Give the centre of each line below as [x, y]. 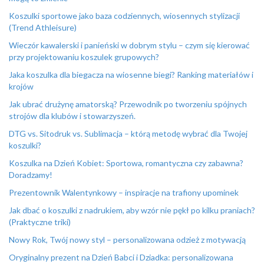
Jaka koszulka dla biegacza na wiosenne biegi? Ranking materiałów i [131, 75]
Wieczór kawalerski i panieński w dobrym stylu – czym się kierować [129, 45]
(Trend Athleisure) [43, 27]
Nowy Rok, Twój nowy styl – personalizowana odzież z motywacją [127, 240]
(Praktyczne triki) [40, 222]
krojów [21, 86]
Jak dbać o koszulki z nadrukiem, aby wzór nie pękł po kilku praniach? [132, 210]
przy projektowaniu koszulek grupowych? [84, 57]
